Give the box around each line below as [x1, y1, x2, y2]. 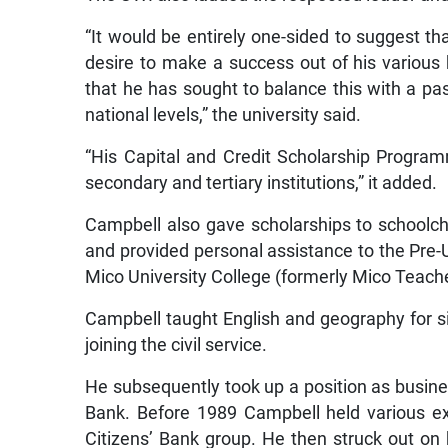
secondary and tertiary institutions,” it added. [85, 173, 438, 193]
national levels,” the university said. [85, 105, 362, 125]
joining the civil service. [85, 335, 268, 355]
